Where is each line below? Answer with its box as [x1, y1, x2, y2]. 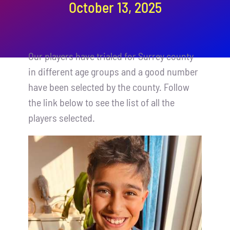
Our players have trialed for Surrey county [28, 50, 194, 63]
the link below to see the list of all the [28, 96, 175, 109]
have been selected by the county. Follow [28, 81, 189, 93]
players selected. [28, 111, 95, 124]
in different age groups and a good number [28, 65, 198, 78]
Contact [14, 5, 42, 17]
